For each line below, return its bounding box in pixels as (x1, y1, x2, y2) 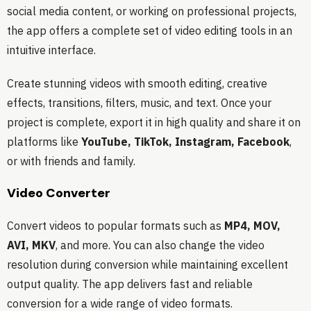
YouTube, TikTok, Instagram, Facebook (81, 135, 289, 149)
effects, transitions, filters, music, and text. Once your (7, 96, 271, 110)
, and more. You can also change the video (56, 238, 264, 253)
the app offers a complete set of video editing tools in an (7, 24, 292, 38)
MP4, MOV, (224, 219, 280, 233)
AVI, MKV (7, 238, 56, 253)
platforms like (7, 135, 81, 149)
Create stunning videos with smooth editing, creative (7, 76, 267, 91)
